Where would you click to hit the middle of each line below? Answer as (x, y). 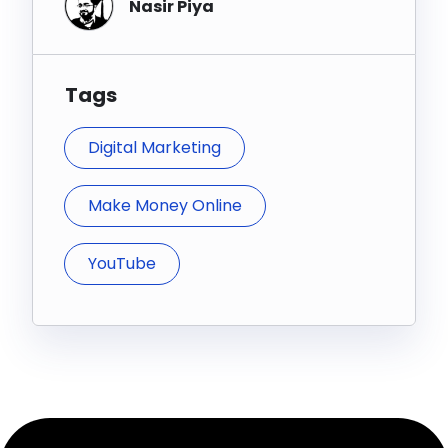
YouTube (122, 263)
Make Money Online (165, 205)
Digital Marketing (154, 147)
